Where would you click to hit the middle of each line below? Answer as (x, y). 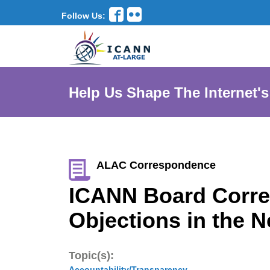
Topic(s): (91, 256)
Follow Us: (83, 15)
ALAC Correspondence (156, 165)
